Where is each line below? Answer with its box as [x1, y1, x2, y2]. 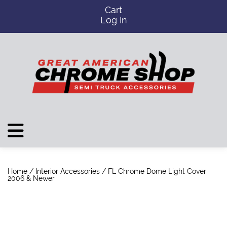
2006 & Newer [8, 174, 55, 182]
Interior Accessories [35, 167, 100, 175]
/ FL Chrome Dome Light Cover [100, 167, 206, 175]
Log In [100, 15, 127, 25]
